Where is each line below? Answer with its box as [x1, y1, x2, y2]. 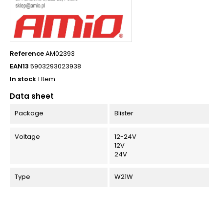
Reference [10, 48, 44, 58]
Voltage [15, 131, 40, 141]
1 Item [38, 74, 55, 84]
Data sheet [10, 90, 54, 101]
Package [15, 108, 44, 118]
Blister [114, 108, 133, 118]
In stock [10, 74, 36, 84]
